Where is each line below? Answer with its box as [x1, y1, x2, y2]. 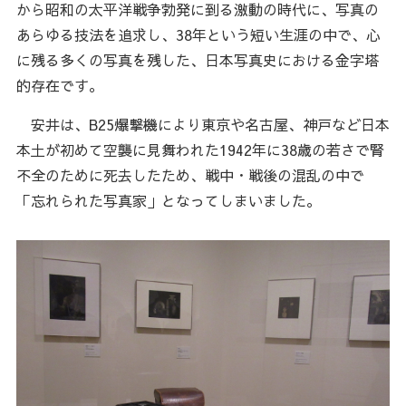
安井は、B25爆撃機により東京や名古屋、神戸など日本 [15, 114, 390, 135]
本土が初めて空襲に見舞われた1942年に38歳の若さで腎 [15, 140, 384, 160]
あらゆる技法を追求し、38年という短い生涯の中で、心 [15, 24, 381, 45]
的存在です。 [15, 75, 103, 96]
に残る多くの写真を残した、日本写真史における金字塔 [15, 50, 379, 71]
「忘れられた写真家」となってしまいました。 [15, 190, 321, 211]
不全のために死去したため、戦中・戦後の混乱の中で [15, 165, 364, 186]
